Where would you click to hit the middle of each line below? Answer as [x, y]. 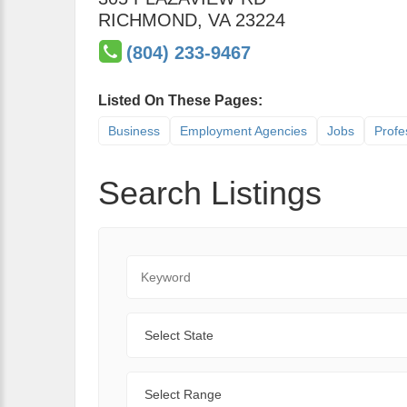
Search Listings [210, 193]
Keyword [154, 265]
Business [134, 131]
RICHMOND [148, 20]
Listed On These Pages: [180, 100]
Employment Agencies [243, 131]
